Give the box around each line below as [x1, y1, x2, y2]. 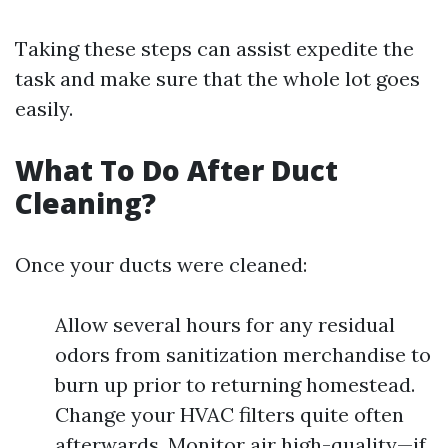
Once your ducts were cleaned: [15, 251, 307, 277]
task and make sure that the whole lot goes [15, 65, 420, 91]
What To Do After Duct [15, 150, 338, 189]
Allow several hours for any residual [55, 311, 395, 337]
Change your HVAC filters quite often [55, 401, 404, 427]
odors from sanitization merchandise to [55, 341, 431, 367]
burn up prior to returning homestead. [55, 371, 415, 397]
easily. [15, 95, 73, 121]
